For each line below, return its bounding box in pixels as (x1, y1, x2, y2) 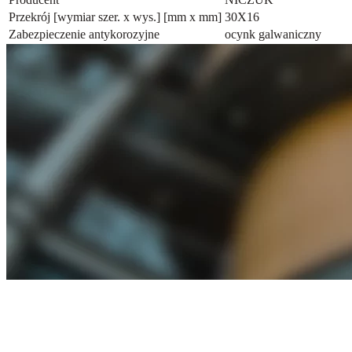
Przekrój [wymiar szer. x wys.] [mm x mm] (9, 9, 222, 24)
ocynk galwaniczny (225, 27, 321, 41)
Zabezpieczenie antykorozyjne (9, 27, 159, 41)
